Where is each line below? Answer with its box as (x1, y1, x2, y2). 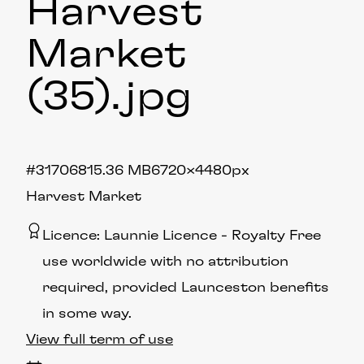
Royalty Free (232, 228, 321, 242)
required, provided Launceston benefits (42, 280, 329, 294)
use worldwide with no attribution (42, 254, 288, 268)
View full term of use (26, 332, 173, 346)
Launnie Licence (104, 228, 217, 242)
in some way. (42, 306, 132, 320)
